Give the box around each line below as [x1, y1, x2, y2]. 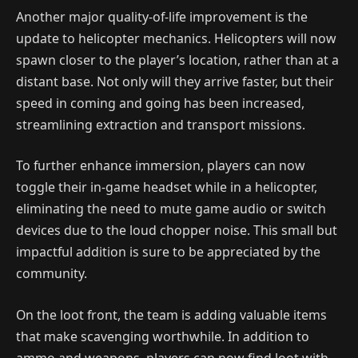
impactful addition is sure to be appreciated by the [16, 243, 320, 261]
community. [16, 265, 87, 283]
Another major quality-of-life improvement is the [16, 7, 308, 26]
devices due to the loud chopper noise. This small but [16, 221, 337, 240]
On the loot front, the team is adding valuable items [16, 306, 327, 324]
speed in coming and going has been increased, [16, 93, 304, 112]
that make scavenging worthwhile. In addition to [16, 328, 309, 346]
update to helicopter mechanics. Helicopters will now [16, 29, 336, 47]
